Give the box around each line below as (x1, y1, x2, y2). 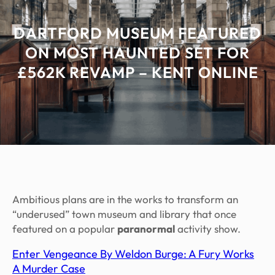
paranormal (117, 222, 175, 236)
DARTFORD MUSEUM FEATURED (14, 23, 261, 44)
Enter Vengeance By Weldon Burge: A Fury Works (12, 247, 254, 261)
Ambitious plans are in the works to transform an (12, 193, 238, 206)
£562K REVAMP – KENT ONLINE (17, 63, 258, 83)
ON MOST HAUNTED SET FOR (25, 43, 250, 63)
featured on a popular (12, 222, 117, 236)
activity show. (175, 222, 241, 236)
